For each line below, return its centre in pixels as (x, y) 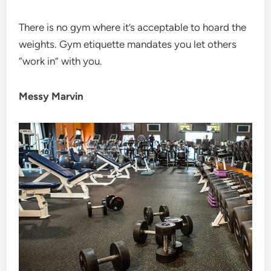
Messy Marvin (51, 96)
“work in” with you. (61, 61)
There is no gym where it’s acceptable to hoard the (133, 27)
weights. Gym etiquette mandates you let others (128, 44)
